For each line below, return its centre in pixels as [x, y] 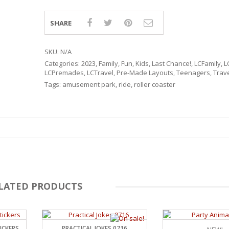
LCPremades [64, 73]
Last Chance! [171, 63]
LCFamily [207, 63]
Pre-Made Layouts [145, 73]
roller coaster [154, 84]
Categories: [63, 63]
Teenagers [193, 73]
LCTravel [100, 73]
